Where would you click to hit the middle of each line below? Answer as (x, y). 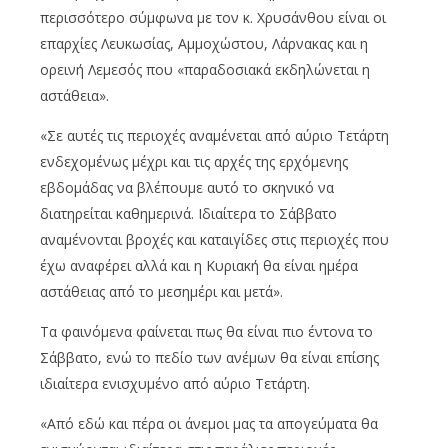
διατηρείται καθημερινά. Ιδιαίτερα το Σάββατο (188, 213)
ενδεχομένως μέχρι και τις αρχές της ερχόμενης (194, 161)
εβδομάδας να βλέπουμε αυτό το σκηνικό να (187, 187)
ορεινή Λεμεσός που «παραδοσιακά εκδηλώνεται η (205, 69)
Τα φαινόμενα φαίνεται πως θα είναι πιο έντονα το (206, 331)
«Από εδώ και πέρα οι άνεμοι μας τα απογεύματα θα (209, 423)
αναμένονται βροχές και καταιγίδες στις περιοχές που (214, 239)
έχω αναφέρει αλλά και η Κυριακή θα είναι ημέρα (199, 265)
